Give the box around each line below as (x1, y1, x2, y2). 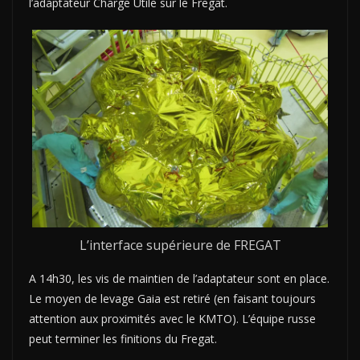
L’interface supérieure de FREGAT (79, 235, 281, 254)
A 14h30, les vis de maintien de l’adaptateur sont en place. (29, 270, 329, 286)
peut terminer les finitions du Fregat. (29, 330, 217, 346)
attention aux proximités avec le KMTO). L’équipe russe (29, 310, 316, 326)
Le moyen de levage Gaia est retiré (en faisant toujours (29, 290, 316, 306)
